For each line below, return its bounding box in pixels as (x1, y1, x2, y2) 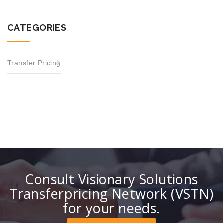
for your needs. (63, 198, 160, 217)
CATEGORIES (7, 22, 67, 33)
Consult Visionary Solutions (25, 169, 198, 188)
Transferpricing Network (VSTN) (9, 184, 214, 203)
